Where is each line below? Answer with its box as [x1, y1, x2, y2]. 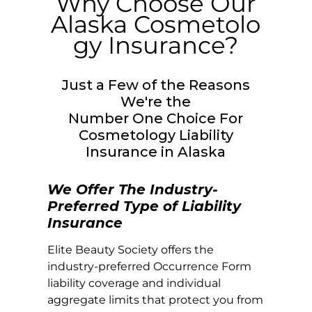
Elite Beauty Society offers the [47, 243, 214, 257]
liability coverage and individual [47, 276, 221, 290]
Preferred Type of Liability [47, 198, 242, 215]
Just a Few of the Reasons [61, 77, 250, 94]
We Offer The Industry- [47, 181, 219, 198]
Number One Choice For [68, 110, 244, 127]
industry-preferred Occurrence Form [47, 260, 252, 274]
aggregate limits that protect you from [47, 293, 264, 307]
